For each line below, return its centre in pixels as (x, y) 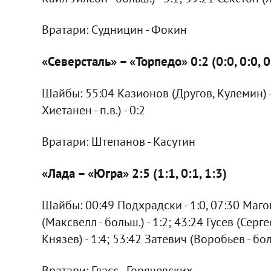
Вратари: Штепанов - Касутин (118, 141)
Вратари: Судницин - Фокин (114, 29)
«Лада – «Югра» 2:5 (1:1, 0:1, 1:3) (134, 173)
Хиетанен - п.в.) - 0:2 (93, 110)
